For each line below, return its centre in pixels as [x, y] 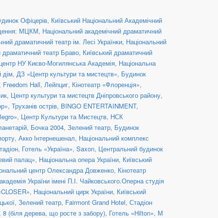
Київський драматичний [118, 52]
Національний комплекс [114, 138]
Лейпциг [56, 84]
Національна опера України [79, 159]
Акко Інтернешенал [47, 138]
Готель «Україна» [47, 148]
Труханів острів [34, 106]
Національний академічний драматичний [102, 31]
